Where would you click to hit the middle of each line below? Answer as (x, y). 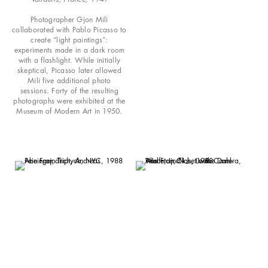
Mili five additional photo (69, 81)
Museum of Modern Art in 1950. (69, 111)
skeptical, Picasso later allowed (69, 71)
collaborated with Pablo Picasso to (69, 30)
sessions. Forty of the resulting (69, 91)
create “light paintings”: (69, 40)
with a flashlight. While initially (69, 60)
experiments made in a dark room (69, 50)
